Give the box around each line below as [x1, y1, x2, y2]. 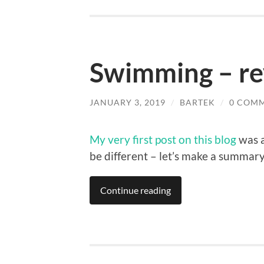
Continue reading [100, 184, 171, 196]
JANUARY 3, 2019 [90, 97, 166, 108]
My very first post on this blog [90, 132, 236, 146]
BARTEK [180, 97, 215, 108]
